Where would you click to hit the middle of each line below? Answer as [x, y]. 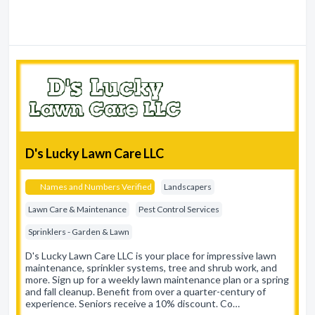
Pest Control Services [179, 209]
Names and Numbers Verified [95, 187]
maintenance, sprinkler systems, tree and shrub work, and [151, 268]
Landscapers [188, 187]
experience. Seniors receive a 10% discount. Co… [133, 303]
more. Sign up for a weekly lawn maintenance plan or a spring [157, 279]
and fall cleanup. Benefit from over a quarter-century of [146, 291]
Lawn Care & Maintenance [77, 209]
